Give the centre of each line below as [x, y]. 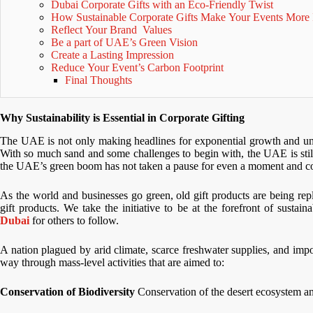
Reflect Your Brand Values [112, 29]
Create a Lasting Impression [112, 54]
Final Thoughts [99, 80]
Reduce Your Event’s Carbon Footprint [137, 67]
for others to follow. [75, 220]
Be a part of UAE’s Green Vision [124, 42]
